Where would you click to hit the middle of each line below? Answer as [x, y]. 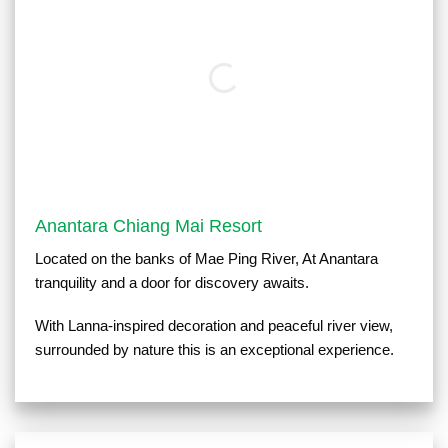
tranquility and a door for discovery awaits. [172, 282]
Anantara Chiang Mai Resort [151, 225]
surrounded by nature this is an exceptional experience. [214, 350]
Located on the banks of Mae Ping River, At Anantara [206, 258]
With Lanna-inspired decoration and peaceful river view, [214, 326]
